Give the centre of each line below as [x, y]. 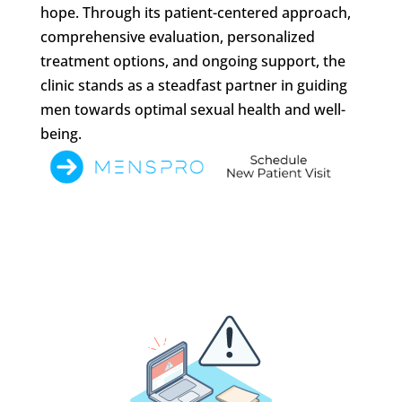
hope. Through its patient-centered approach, [195, 12]
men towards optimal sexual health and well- [192, 109]
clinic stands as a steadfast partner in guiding [193, 85]
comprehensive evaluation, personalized [177, 36]
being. [61, 133]
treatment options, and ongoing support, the [192, 61]
